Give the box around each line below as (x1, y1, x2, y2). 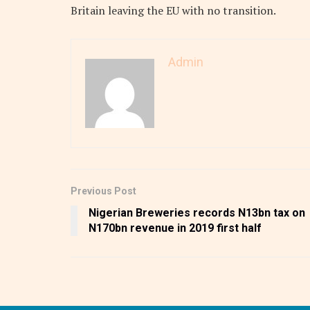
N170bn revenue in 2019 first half (89, 221, 262, 235)
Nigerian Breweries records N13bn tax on (89, 206, 305, 220)
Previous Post (71, 185, 136, 197)
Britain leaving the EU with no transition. (71, 3, 276, 19)
